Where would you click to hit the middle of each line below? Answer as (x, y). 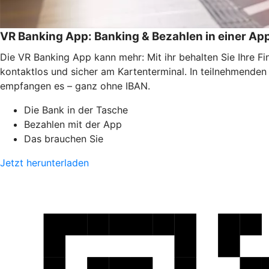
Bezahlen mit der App (73, 124)
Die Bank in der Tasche (76, 110)
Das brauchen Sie (64, 138)
